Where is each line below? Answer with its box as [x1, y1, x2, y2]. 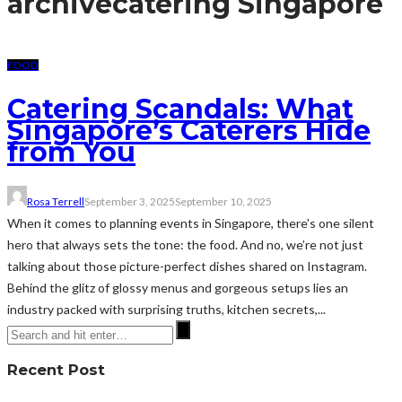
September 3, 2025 [84, 194, 175, 208]
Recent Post [7, 360, 105, 379]
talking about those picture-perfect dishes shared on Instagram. [7, 258, 367, 274]
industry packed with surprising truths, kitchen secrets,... [7, 301, 326, 317]
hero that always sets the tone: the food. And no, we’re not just [7, 236, 363, 252]
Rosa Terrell [27, 194, 84, 208]
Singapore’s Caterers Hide [7, 113, 371, 147]
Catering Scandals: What [7, 92, 354, 126]
